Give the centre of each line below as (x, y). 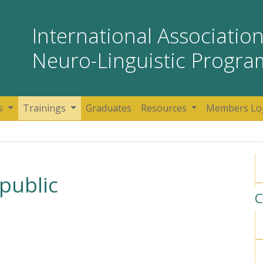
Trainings (46, 108)
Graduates (108, 108)
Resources (165, 108)
